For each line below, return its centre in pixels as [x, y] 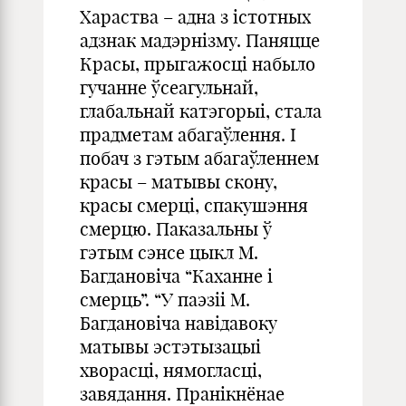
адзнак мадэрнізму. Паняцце [200, 40]
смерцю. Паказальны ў [176, 229]
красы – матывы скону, [179, 182]
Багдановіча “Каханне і [176, 276]
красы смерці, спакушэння [194, 205]
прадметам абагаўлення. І [188, 135]
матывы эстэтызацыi [170, 347]
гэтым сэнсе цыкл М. [169, 252]
